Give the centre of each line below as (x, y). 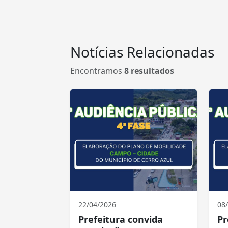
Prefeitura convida (121, 219)
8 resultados (149, 71)
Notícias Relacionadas (142, 52)
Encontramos (97, 71)
